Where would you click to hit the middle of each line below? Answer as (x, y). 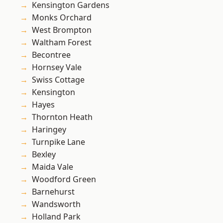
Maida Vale (53, 167)
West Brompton (62, 30)
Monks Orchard (62, 18)
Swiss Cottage (58, 80)
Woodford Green (64, 179)
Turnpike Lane (58, 142)
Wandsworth (56, 204)
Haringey (49, 130)
